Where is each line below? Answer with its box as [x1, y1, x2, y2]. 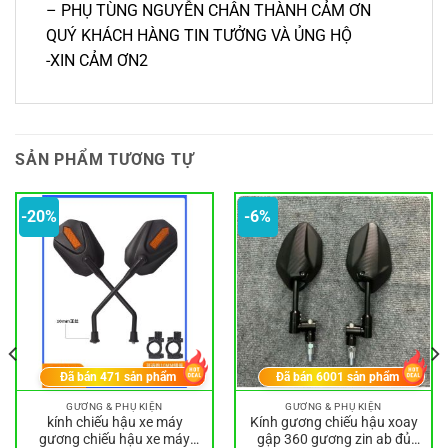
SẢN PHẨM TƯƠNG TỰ [15, 149, 194, 169]
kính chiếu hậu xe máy [46, 414, 183, 431]
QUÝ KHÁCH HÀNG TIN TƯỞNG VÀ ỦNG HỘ [46, 25, 352, 45]
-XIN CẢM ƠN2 [46, 50, 148, 70]
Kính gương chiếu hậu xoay [249, 414, 418, 431]
